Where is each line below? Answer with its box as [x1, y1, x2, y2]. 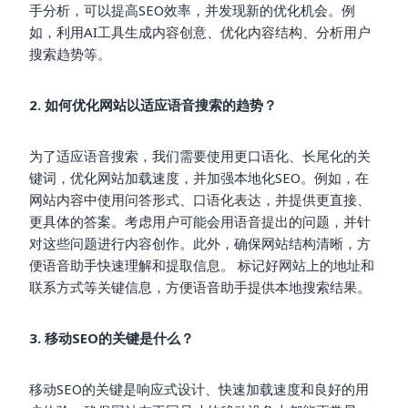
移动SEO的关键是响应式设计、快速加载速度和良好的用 [29, 379, 369, 398]
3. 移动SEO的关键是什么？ [29, 328, 194, 347]
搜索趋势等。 [29, 44, 111, 63]
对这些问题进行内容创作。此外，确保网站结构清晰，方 [29, 233, 371, 252]
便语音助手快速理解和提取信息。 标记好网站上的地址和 [29, 255, 374, 274]
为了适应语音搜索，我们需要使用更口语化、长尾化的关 [29, 146, 371, 165]
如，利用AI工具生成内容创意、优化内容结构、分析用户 [29, 22, 371, 41]
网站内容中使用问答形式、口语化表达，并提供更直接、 [29, 189, 371, 209]
